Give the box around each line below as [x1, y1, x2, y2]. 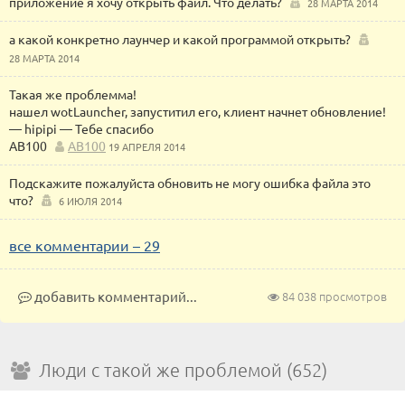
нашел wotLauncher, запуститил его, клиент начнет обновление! [9, 103, 386, 119]
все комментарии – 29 [9, 236, 160, 254]
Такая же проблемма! [9, 86, 137, 102]
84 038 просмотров [279, 287, 387, 305]
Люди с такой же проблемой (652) [39, 359, 327, 381]
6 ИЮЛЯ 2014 [59, 193, 122, 208]
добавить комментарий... [32, 287, 197, 305]
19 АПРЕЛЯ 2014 [108, 139, 185, 154]
